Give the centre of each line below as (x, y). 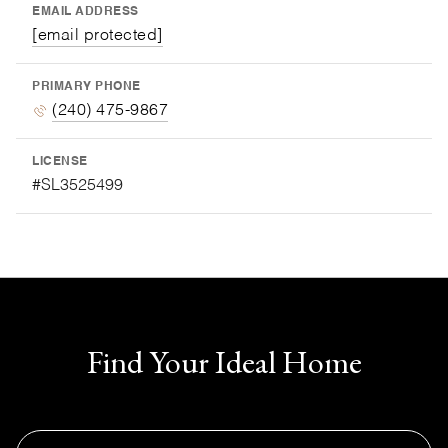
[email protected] (97, 35)
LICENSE (60, 161)
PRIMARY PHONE (86, 86)
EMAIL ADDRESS (85, 11)
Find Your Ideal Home (224, 361)
